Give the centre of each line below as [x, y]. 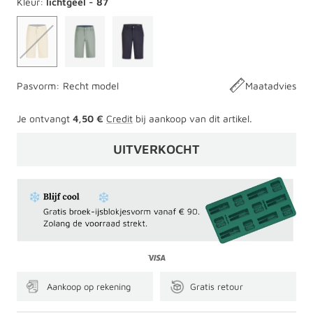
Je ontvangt [45, 118]
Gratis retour [217, 286]
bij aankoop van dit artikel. [192, 118]
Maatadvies [271, 85]
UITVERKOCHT [156, 149]
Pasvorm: [38, 85]
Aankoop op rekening [89, 286]
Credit [119, 118]
